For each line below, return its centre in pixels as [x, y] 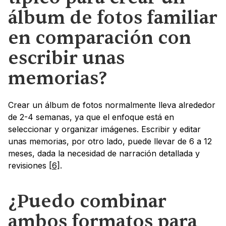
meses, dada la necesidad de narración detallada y [104, 154]
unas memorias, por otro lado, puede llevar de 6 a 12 [110, 142]
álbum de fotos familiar [113, 18]
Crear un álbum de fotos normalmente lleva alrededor [112, 105]
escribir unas [66, 59]
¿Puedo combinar [87, 202]
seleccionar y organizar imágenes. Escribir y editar [104, 129]
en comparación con [100, 38]
